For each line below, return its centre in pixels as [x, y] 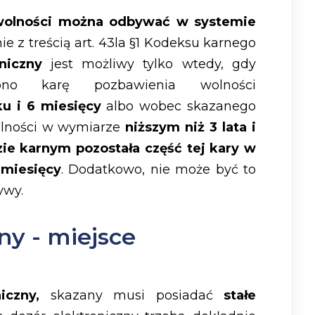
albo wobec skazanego [178, 107]
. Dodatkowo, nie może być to [159, 170]
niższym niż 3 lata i [191, 128]
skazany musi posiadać [132, 295]
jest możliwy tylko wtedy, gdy [149, 64]
